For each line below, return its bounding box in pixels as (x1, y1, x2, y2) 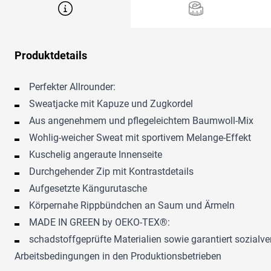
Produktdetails (15, 49, 87, 62)
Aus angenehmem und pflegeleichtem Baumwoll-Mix (29, 115, 253, 127)
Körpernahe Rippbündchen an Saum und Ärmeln (29, 200, 235, 212)
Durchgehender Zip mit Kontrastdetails (29, 166, 194, 178)
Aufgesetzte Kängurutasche (29, 183, 147, 195)
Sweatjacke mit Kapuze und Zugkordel (29, 98, 193, 110)
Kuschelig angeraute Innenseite (29, 149, 162, 161)
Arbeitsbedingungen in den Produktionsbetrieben (15, 250, 221, 263)
